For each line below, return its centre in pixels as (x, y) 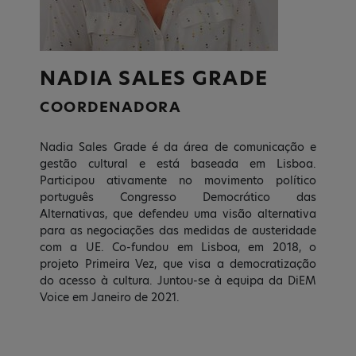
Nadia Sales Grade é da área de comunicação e (178, 147)
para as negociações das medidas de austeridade (178, 230)
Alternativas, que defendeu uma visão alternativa (178, 214)
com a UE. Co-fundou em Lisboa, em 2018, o (178, 247)
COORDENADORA (110, 107)
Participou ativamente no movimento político (178, 180)
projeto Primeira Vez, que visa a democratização (178, 264)
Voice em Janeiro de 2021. (110, 297)
